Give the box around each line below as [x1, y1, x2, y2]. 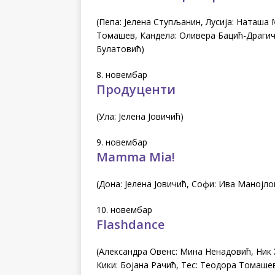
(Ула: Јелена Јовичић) [96, 110, 184, 122]
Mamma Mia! [96, 148, 175, 165]
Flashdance [96, 215, 165, 233]
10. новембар [96, 203, 152, 215]
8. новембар [96, 68, 147, 80]
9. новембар [96, 136, 147, 148]
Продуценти [96, 80, 176, 98]
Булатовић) [96, 42, 144, 55]
